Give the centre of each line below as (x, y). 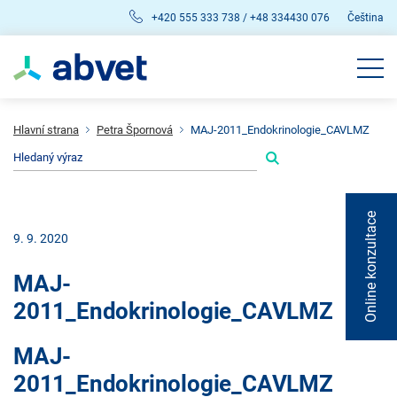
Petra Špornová (135, 130)
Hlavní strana (46, 130)
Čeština (366, 17)
